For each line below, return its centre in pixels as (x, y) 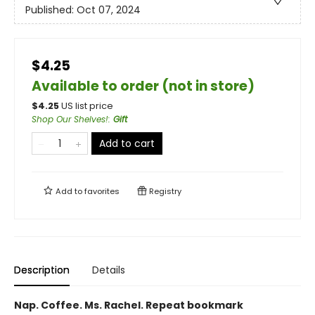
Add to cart (127, 143)
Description (42, 270)
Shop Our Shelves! (70, 119)
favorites (102, 191)
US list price (87, 106)
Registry (164, 191)
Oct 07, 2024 (109, 10)
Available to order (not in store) (143, 86)
